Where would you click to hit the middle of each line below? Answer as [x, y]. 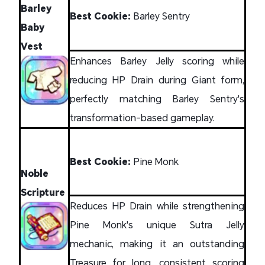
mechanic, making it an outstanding [157, 243]
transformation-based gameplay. [142, 117]
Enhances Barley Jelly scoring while [157, 60]
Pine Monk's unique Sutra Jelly [157, 224]
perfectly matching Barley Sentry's [157, 98]
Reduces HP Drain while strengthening [157, 205]
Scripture [43, 192]
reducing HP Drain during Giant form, [157, 79]
